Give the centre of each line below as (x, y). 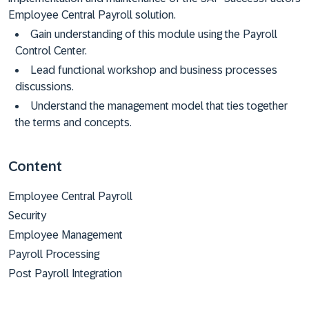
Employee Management (66, 235)
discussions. (44, 87)
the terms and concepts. (73, 122)
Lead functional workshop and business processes (154, 70)
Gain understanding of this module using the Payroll (154, 34)
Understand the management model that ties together (159, 106)
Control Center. (51, 51)
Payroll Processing (54, 254)
